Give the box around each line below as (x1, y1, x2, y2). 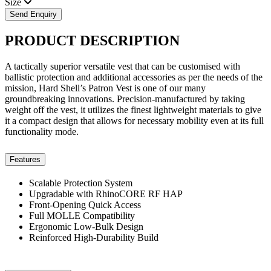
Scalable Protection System (29, 177, 132, 188)
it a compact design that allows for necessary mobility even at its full (5, 115, 264, 126)
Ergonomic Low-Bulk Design (29, 221, 143, 232)
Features (10, 154, 41, 164)
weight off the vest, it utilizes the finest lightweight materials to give (5, 104, 261, 115)
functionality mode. (5, 126, 79, 137)
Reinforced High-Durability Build (29, 232, 158, 243)
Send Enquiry (10, 10, 57, 19)
